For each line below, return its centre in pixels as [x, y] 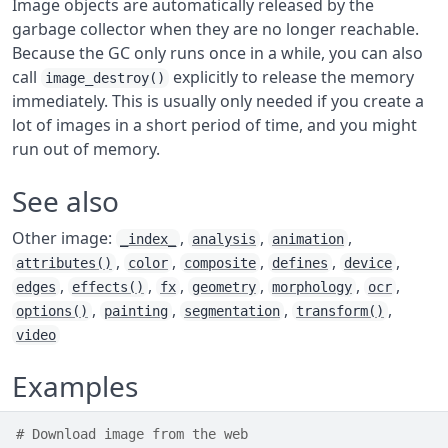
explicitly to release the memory [291, 77]
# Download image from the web [132, 434]
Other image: [64, 238]
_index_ [148, 239]
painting [136, 311]
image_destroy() [105, 78]
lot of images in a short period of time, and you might [214, 125]
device [368, 263]
